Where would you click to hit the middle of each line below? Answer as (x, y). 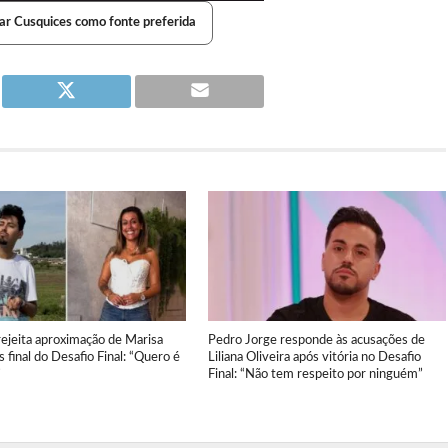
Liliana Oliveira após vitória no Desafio (315, 357)
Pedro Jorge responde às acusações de (317, 340)
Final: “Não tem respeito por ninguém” (316, 374)
